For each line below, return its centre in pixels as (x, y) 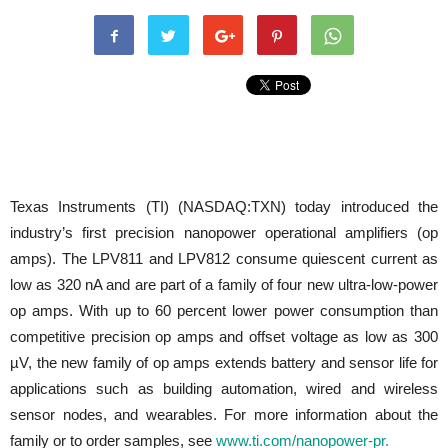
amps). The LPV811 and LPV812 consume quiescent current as (224, 258)
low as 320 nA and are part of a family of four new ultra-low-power (224, 284)
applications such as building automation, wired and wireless (224, 388)
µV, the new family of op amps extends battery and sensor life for (224, 362)
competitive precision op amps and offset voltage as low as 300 (224, 336)
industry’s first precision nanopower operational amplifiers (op (224, 232)
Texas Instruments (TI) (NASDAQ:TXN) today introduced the (224, 206)
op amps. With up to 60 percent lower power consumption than (224, 310)
